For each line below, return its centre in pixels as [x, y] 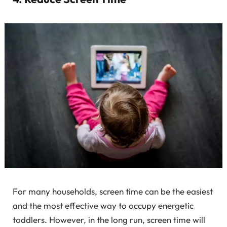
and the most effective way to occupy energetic [103, 205]
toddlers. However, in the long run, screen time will [109, 219]
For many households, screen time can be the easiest [113, 191]
